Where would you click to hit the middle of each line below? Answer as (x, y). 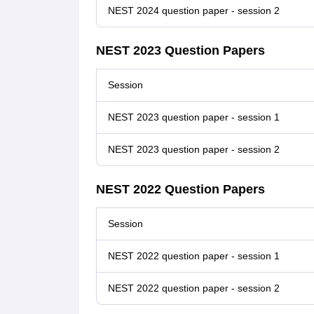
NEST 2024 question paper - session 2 (193, 11)
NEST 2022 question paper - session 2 (193, 288)
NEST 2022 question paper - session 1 (193, 256)
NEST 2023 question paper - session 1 (193, 117)
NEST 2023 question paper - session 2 (193, 150)
